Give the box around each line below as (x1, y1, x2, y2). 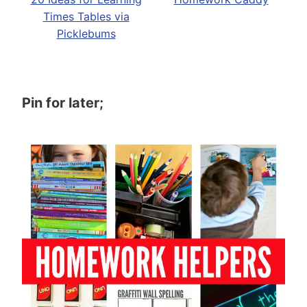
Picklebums (56, 26, 116, 40)
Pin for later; (22, 94, 103, 111)
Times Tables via (42, 9, 130, 23)
